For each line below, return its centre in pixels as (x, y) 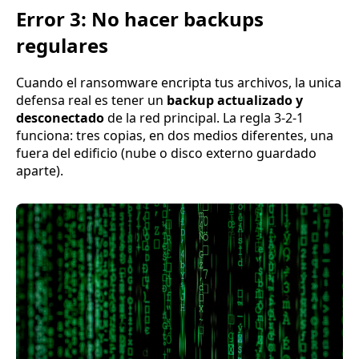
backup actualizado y (235, 101)
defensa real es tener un (91, 101)
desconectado (60, 118)
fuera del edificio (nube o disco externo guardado (166, 153)
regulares (62, 45)
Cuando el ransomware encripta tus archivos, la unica (179, 83)
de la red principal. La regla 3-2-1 (204, 118)
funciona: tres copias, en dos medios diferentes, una (175, 136)
